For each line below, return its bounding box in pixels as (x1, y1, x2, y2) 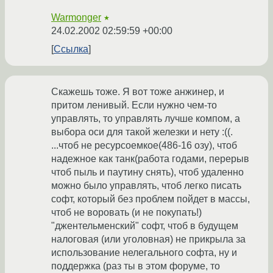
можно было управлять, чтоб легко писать (51, 180, 241, 191)
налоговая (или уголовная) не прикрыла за (51, 234, 246, 245)
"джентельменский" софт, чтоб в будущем (51, 221, 238, 232)
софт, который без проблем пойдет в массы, (51, 194, 250, 205)
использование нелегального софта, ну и (51, 247, 237, 258)
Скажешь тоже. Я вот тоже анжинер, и (51, 87, 224, 97)
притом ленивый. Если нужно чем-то (51, 100, 217, 111)
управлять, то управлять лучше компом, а (51, 113, 240, 124)
